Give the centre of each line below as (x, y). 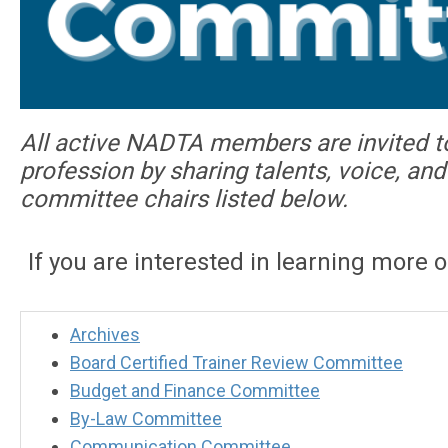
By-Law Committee (146, 419)
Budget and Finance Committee (195, 391)
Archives (105, 335)
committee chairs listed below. (184, 199)
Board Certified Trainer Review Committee (236, 363)
